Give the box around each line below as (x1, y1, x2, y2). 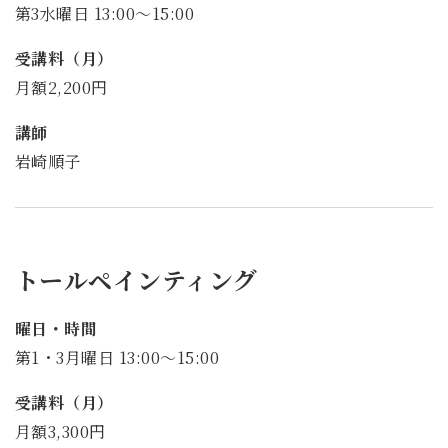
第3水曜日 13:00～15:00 (15, 2, 195, 26)
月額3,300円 (15, 419, 106, 443)
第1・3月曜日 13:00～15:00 (15, 345, 220, 369)
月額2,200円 (15, 75, 108, 99)
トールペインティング (15, 261, 258, 297)
